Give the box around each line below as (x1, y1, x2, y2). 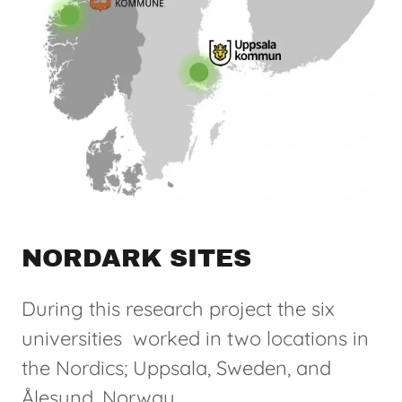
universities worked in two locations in (22, 326, 369, 352)
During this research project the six (22, 296, 335, 322)
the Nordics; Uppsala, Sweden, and (22, 355, 331, 381)
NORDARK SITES (22, 244, 251, 273)
